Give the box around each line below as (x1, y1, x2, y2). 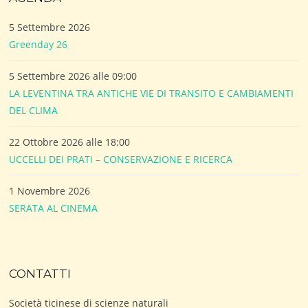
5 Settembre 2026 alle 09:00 (9, 69, 137, 82)
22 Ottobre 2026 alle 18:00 (9, 135, 131, 148)
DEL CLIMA (9, 103, 58, 117)
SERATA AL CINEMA (9, 201, 98, 214)
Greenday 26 (9, 37, 68, 51)
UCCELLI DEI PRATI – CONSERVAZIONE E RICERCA (9, 152, 233, 166)
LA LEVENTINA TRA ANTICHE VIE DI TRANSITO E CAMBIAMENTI (9, 86, 294, 100)
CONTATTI (9, 266, 71, 280)
